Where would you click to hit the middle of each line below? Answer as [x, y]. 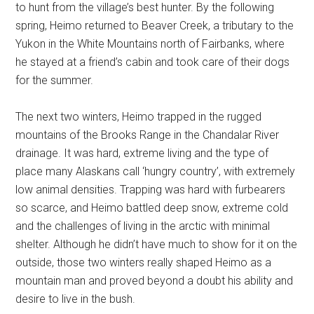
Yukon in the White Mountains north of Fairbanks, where [150, 43]
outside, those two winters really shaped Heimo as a [144, 262]
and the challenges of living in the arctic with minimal [143, 226]
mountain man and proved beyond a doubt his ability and [155, 280]
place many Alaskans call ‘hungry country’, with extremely [156, 171]
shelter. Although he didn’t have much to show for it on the [157, 244]
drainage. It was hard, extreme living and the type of [142, 153]
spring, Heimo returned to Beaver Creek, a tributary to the [155, 25]
